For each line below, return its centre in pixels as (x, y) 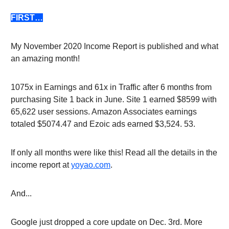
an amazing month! (45, 58)
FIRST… (27, 17)
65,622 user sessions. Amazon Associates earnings (104, 111)
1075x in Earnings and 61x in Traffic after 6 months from (111, 87)
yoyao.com (91, 165)
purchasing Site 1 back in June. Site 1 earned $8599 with (114, 99)
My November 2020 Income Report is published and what (114, 46)
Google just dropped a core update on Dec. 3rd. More (107, 222)
